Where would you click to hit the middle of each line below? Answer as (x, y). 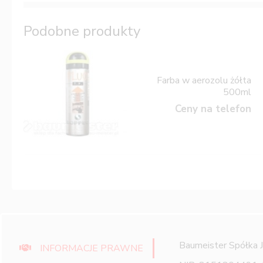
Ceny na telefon (213, 109)
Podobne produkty (82, 31)
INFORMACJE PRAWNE (92, 249)
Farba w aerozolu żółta (204, 80)
